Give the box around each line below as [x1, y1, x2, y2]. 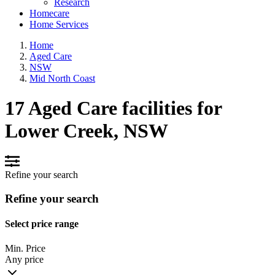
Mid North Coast [29, 72, 95, 83]
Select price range [5, 219, 79, 230]
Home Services [29, 18, 88, 29]
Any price [5, 254, 44, 265]
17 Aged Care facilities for [5, 96, 222, 119]
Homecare [29, 7, 69, 18]
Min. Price [5, 242, 45, 254]
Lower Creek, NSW [5, 119, 168, 142]
